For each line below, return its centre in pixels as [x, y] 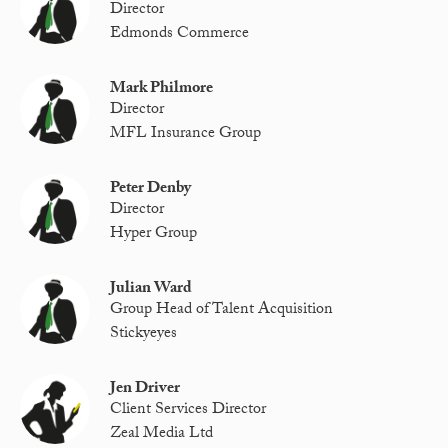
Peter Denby [151, 189]
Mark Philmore [162, 89]
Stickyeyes [144, 334]
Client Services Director [188, 411]
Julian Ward [151, 289]
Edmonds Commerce [180, 34]
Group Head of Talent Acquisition [222, 311]
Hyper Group [154, 234]
